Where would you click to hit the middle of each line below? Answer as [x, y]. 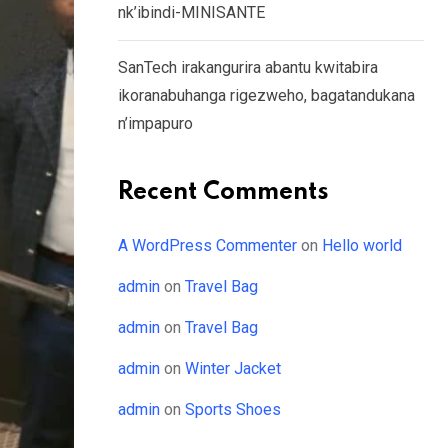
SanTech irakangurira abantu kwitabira [248, 67]
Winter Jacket [233, 368]
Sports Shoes [233, 409]
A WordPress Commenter [207, 245]
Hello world [362, 245]
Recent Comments [223, 192]
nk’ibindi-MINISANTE [191, 12]
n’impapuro [155, 123]
